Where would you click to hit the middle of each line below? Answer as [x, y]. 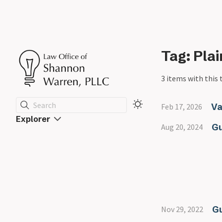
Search [45, 105]
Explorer [33, 119]
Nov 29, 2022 [182, 209]
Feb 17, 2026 [182, 107]
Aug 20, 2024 [182, 127]
